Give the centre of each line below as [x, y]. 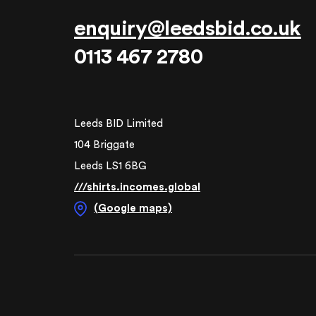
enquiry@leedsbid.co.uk [188, 29]
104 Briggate [104, 145]
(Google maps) [133, 208]
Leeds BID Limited [119, 123]
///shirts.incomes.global [137, 187]
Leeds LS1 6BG [110, 166]
